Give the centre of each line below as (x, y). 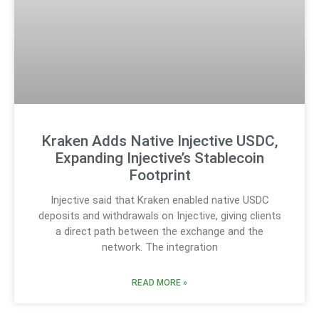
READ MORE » (159, 282)
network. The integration (159, 247)
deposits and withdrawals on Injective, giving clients (159, 215)
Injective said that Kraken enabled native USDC (159, 200)
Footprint (159, 175)
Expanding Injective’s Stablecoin (159, 158)
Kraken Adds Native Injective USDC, (159, 141)
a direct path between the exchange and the (159, 231)
